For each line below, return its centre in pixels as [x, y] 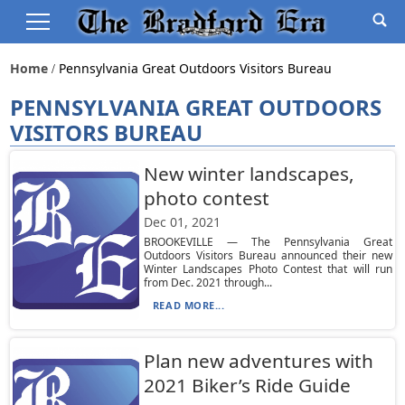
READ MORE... [188, 305]
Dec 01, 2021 [182, 222]
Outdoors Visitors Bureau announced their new [268, 255]
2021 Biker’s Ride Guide [247, 385]
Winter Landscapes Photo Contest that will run [268, 269]
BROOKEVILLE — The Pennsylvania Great [268, 242]
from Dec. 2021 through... [207, 283]
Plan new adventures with [258, 361]
